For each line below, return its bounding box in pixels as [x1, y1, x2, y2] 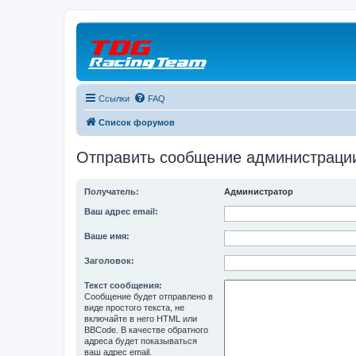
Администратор [224, 187, 293, 196]
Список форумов [99, 118, 175, 127]
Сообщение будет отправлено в [84, 292, 213, 301]
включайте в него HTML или [84, 314, 197, 323]
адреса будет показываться [84, 336, 197, 346]
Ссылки [99, 94, 130, 103]
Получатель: [84, 187, 139, 196]
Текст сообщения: [84, 281, 162, 290]
